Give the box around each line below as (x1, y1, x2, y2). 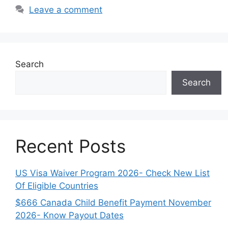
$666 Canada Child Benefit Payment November (15, 197, 211, 208)
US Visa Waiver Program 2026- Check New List (15, 167, 210, 178)
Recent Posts (15, 135, 126, 157)
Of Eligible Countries (15, 180, 98, 191)
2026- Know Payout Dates (15, 210, 124, 220)
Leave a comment (29, 4, 103, 15)
